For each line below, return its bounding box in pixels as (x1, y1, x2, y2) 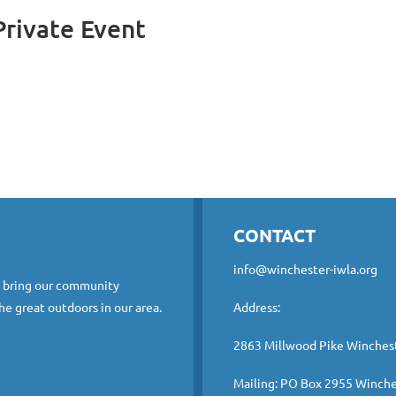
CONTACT (233, 224, 316, 247)
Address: (233, 299, 280, 315)
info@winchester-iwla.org (233, 261, 377, 277)
